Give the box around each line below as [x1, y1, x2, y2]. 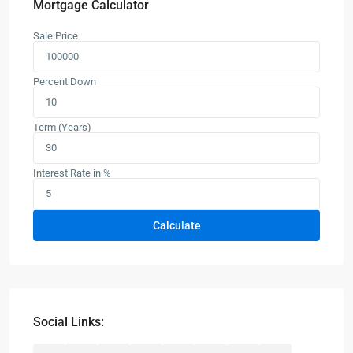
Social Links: [33, 314, 104, 330]
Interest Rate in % [33, 167, 111, 180]
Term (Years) [33, 121, 91, 134]
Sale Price [33, 30, 78, 43]
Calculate [152, 219, 201, 232]
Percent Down [33, 76, 96, 88]
